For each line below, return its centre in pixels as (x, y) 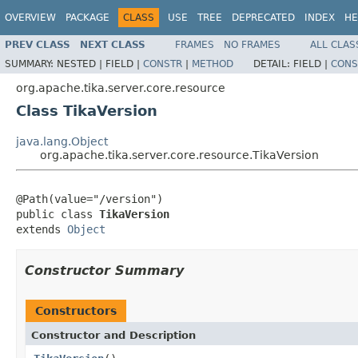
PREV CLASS (38, 44)
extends (42, 229)
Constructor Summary (104, 270)
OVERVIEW (30, 18)
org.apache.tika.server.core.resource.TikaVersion (179, 155)
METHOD (213, 64)
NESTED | (81, 64)
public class (58, 214)
